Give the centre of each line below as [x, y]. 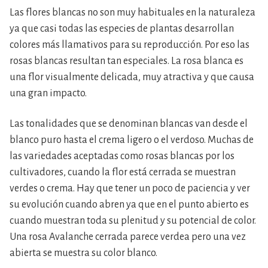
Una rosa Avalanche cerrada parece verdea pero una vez [128, 237]
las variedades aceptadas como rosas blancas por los [122, 156]
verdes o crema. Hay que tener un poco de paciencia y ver [130, 189]
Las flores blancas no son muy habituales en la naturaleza [133, 13]
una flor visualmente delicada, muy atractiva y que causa [132, 77]
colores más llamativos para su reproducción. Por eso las [130, 45]
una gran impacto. [48, 94]
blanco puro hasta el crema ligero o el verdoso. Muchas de [132, 140]
